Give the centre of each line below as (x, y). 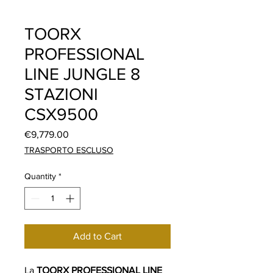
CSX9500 (61, 114)
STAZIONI (61, 94)
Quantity (40, 176)
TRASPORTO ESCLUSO (69, 150)
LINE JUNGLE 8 (82, 74)
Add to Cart (97, 236)
